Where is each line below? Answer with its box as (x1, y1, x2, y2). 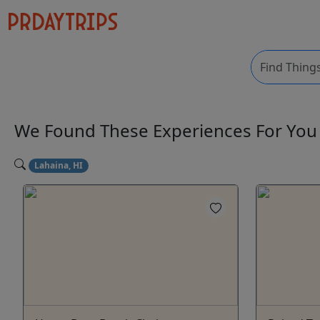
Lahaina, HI (34, 159, 83, 171)
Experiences (153, 119, 256, 143)
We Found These (14, 119, 153, 143)
